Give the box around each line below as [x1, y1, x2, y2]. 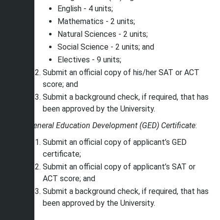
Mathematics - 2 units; [57, 17, 135, 26]
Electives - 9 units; [57, 55, 121, 64]
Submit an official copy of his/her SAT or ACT [43, 68, 199, 77]
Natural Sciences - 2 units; [57, 29, 148, 39]
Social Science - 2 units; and [57, 42, 154, 52]
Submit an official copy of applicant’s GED [43, 137, 187, 147]
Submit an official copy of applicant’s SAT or [43, 162, 195, 171]
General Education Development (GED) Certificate [28, 121, 195, 130]
